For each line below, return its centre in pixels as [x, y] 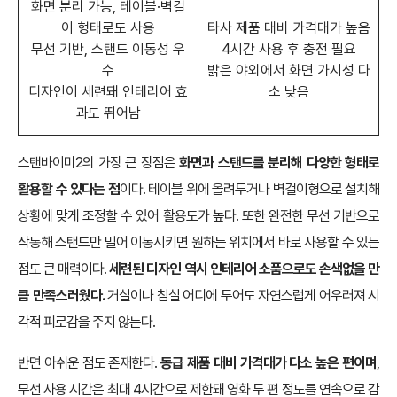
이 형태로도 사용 [108, 27]
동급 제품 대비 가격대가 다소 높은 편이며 [269, 362]
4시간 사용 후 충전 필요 [288, 49]
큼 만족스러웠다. [61, 295]
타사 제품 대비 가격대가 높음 [288, 27]
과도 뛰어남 [108, 113]
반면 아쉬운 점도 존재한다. [90, 362]
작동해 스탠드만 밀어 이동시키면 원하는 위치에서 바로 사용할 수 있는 [198, 242]
